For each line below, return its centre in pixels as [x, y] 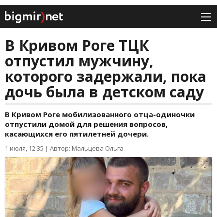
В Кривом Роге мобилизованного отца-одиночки [100, 115]
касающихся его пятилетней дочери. [77, 134]
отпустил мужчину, [79, 61]
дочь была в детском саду [104, 92]
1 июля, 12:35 [24, 148]
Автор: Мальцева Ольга [87, 148]
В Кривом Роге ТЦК [77, 46]
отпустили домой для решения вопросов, [86, 124]
